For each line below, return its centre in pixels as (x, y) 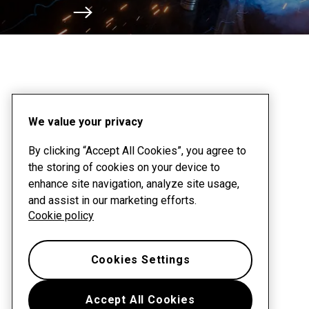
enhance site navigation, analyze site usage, (134, 184)
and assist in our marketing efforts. (112, 200)
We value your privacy (86, 122)
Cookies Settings (140, 260)
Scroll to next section (131, 30)
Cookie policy (61, 216)
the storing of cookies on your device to (124, 167)
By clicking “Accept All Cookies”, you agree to (137, 151)
